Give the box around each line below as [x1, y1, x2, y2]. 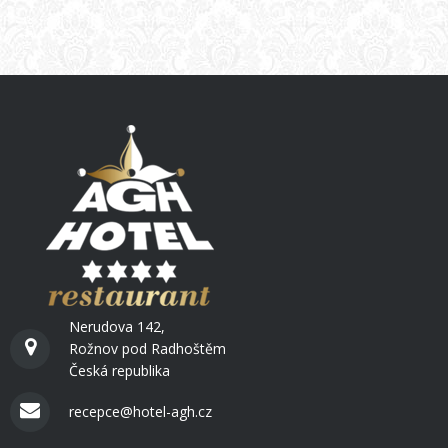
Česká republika [69, 361, 170, 381]
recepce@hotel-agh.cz [69, 402, 212, 422]
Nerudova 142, [69, 317, 165, 337]
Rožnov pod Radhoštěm [69, 339, 226, 359]
